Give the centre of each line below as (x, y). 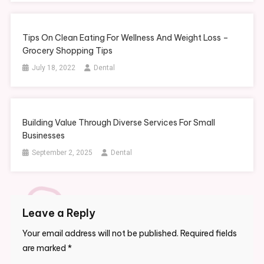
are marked (45, 248)
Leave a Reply (59, 213)
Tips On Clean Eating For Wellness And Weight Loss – (126, 38)
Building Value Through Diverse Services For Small (119, 123)
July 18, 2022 (54, 68)
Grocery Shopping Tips (68, 51)
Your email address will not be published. (100, 234)
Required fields (208, 234)
